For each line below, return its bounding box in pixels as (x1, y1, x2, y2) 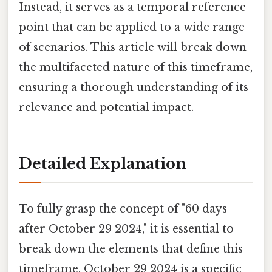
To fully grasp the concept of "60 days (19, 202, 227, 216)
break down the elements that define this (19, 242, 243, 256)
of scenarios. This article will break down (19, 40, 246, 54)
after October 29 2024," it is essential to (19, 222, 234, 236)
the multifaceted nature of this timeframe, (19, 60, 253, 74)
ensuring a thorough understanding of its (19, 80, 248, 94)
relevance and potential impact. (19, 100, 194, 114)
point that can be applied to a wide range (19, 20, 245, 34)
